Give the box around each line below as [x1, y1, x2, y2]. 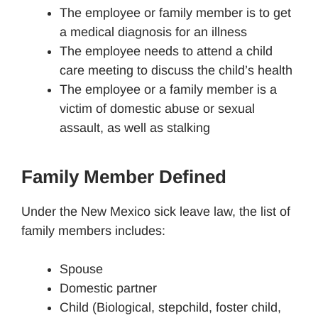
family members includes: [21, 223, 165, 238]
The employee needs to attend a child [60, 43, 273, 58]
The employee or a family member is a [60, 82, 277, 97]
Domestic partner [60, 280, 157, 295]
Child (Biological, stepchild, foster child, [60, 300, 281, 314]
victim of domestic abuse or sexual [60, 101, 255, 116]
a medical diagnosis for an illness [60, 24, 247, 39]
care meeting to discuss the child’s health [60, 62, 292, 77]
